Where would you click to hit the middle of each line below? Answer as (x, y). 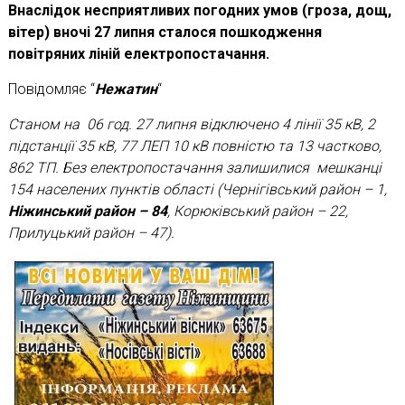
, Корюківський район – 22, (257, 211)
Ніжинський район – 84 (87, 211)
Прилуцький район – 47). (91, 232)
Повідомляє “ (51, 89)
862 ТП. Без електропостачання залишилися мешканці (194, 167)
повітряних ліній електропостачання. (138, 53)
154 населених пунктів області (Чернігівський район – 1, (197, 189)
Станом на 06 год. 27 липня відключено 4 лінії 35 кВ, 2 (191, 124)
